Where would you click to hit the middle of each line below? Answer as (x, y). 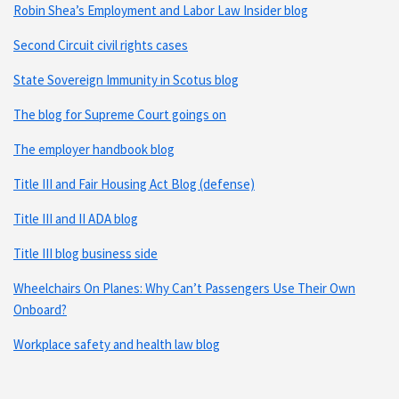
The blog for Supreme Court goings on (120, 114)
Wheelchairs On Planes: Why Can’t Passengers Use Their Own (184, 288)
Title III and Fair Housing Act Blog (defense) (134, 183)
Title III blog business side (85, 253)
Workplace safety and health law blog (117, 344)
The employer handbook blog (94, 149)
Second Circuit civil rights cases (101, 45)
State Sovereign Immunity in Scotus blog (126, 79)
